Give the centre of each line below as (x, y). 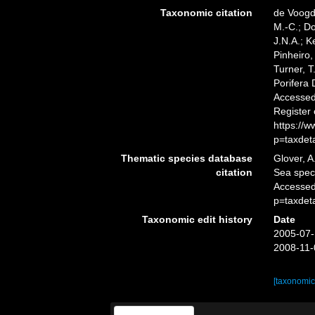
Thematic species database (186, 158)
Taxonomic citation (206, 13)
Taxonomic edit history (197, 219)
